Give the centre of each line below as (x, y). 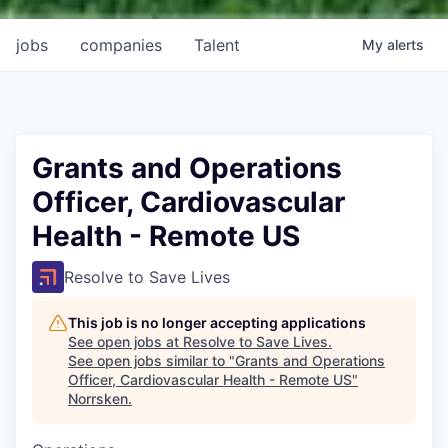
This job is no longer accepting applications (217, 322)
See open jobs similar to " (151, 360)
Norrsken (98, 398)
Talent (217, 44)
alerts (405, 44)
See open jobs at (125, 341)
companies (121, 44)
